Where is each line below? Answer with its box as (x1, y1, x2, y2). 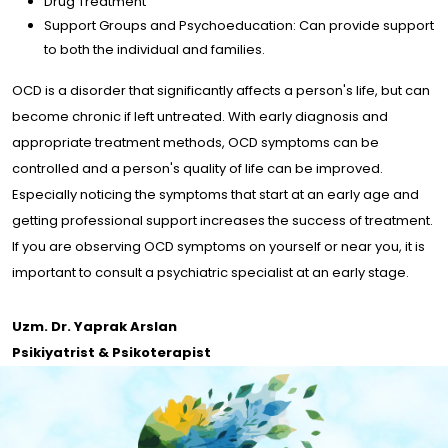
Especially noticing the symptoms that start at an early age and (12, 184, 419, 204)
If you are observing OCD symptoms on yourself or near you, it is (12, 236, 425, 256)
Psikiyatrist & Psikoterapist (12, 342, 211, 362)
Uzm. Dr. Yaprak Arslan (12, 316, 177, 336)
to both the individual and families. (44, 39, 265, 59)
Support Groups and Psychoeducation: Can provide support (44, 15, 434, 35)
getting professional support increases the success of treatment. (12, 210, 433, 230)
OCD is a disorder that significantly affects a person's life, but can (12, 80, 430, 100)
